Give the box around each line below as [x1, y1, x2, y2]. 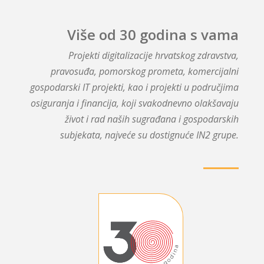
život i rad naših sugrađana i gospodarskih [65, 112, 239, 126]
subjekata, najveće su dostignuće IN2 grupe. [60, 128, 239, 141]
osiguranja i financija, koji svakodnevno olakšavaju [31, 96, 239, 110]
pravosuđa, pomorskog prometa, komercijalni [51, 64, 239, 78]
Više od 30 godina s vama [67, 25, 239, 45]
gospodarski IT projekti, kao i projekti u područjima [30, 80, 239, 94]
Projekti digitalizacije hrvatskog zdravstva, [68, 48, 239, 62]
